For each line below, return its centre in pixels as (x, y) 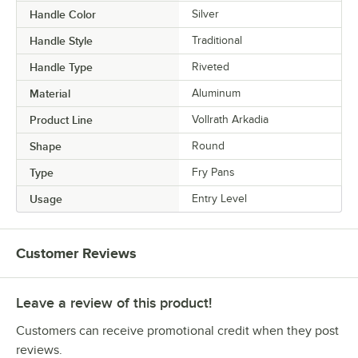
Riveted (211, 66)
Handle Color (63, 14)
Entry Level (219, 198)
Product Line (61, 119)
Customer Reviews (76, 253)
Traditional (217, 40)
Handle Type (61, 67)
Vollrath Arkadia (230, 119)
